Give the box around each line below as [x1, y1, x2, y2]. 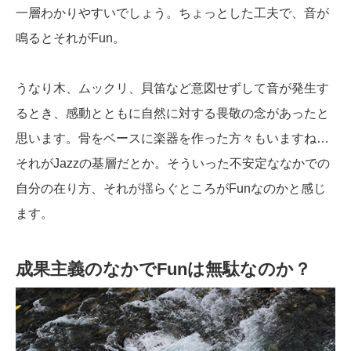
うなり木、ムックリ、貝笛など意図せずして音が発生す [16, 81, 329, 96]
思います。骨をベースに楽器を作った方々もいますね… [16, 132, 329, 146]
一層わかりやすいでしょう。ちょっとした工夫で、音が [16, 6, 329, 20]
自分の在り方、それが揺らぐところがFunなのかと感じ [16, 182, 326, 196]
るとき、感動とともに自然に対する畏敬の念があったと [16, 107, 329, 121]
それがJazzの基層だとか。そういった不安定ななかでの [16, 157, 330, 171]
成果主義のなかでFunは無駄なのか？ [16, 259, 311, 280]
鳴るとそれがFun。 [16, 31, 125, 45]
